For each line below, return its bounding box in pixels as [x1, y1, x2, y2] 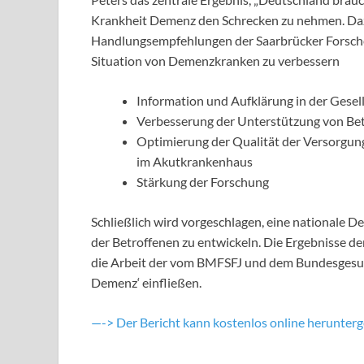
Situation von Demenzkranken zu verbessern [91, 53, 340, 69]
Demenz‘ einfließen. [91, 275, 201, 291]
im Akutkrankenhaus [136, 154, 253, 170]
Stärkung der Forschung [136, 174, 269, 190]
